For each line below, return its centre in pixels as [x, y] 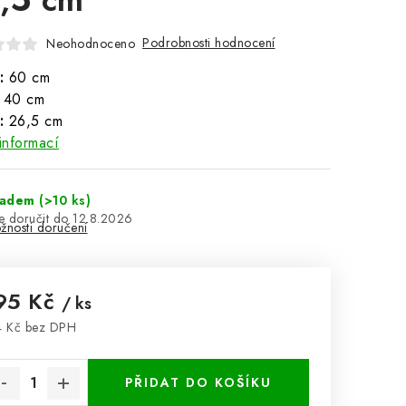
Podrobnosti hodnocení [209, 43]
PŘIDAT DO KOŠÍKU [198, 382]
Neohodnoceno [91, 43]
